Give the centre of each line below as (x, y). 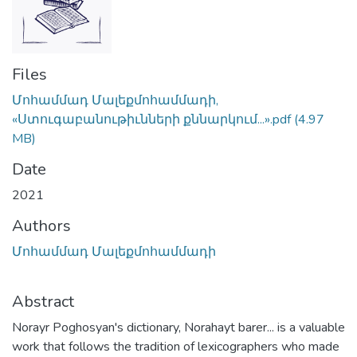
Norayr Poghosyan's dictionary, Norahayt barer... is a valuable (178, 327)
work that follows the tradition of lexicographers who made (176, 346)
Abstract (43, 301)
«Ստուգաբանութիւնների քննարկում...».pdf (151, 119)
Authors (41, 226)
